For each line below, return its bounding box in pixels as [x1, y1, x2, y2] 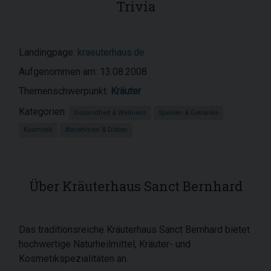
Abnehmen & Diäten [65, 126, 128, 134]
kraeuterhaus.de [77, 47, 145, 58]
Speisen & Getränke [158, 109, 218, 117]
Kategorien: [19, 106, 69, 117]
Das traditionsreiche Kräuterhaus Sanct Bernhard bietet [19, 224, 250, 235]
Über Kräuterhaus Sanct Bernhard [28, 177, 243, 195]
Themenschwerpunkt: [19, 85, 111, 97]
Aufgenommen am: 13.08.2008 [19, 66, 147, 77]
